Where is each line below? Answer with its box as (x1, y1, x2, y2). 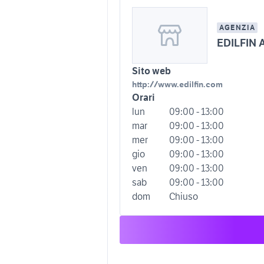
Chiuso (169, 190, 198, 202)
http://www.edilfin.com (132, 79, 223, 90)
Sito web (132, 65, 171, 77)
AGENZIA (219, 23, 256, 32)
